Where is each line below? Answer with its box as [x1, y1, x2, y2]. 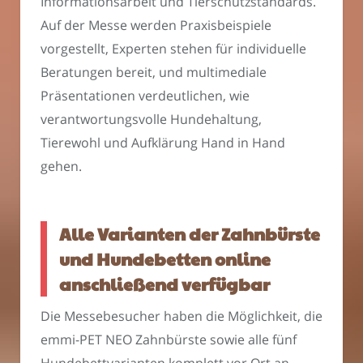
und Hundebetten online [59, 246, 271, 271]
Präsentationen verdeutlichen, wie [41, 87, 250, 105]
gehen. [41, 157, 82, 176]
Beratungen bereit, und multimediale [41, 63, 267, 82]
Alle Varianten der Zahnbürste [59, 221, 320, 246]
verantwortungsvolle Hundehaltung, [41, 110, 262, 129]
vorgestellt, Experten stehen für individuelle [41, 40, 306, 58]
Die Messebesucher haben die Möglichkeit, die [41, 307, 322, 326]
